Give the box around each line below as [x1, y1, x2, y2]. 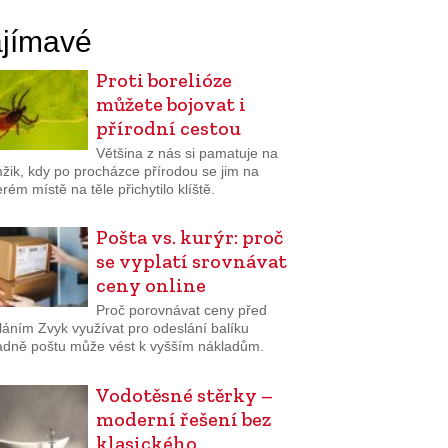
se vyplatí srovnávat [95, 249, 287, 274]
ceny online [95, 273, 206, 298]
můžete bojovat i [95, 92, 246, 116]
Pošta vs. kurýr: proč [95, 225, 283, 250]
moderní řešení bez [95, 406, 271, 431]
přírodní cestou [95, 116, 241, 140]
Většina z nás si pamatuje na [95, 144, 278, 161]
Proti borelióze [95, 68, 232, 92]
